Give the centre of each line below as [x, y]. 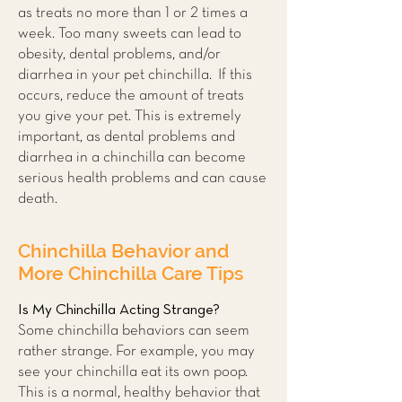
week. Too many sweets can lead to [130, 34]
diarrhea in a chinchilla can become [132, 157]
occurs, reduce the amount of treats [131, 96]
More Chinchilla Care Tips [131, 273]
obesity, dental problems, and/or [119, 54]
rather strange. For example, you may [136, 351]
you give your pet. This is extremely [130, 116]
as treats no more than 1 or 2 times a [133, 13]
